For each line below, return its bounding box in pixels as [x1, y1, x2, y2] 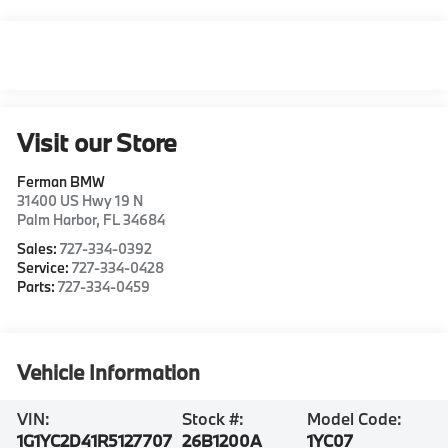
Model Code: [306, 408, 402, 430]
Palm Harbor [17, 209, 97, 229]
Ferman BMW [17, 171, 106, 191]
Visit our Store [17, 125, 178, 159]
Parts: [17, 276, 59, 296]
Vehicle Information [17, 357, 201, 386]
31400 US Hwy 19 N [17, 190, 144, 210]
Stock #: [181, 408, 244, 430]
